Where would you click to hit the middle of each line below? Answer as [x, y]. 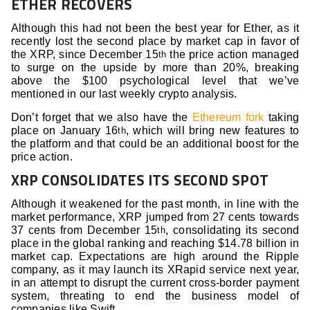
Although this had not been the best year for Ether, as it [155, 28]
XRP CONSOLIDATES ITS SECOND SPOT [139, 180]
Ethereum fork [228, 118]
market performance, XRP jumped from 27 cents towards [155, 217]
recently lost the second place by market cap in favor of [155, 42]
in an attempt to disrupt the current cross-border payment [155, 283]
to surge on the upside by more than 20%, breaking [155, 68]
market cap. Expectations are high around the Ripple [155, 257]
